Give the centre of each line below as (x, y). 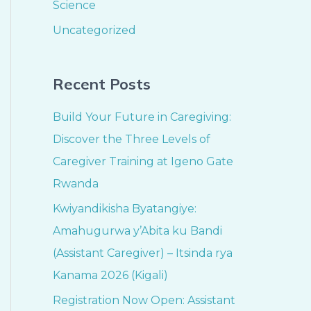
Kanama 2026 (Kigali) (110, 276)
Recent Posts (102, 84)
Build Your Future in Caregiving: (142, 117)
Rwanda (76, 184)
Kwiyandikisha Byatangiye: (125, 209)
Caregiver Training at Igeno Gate (143, 162)
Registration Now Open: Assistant (144, 301)
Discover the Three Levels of (132, 140)
